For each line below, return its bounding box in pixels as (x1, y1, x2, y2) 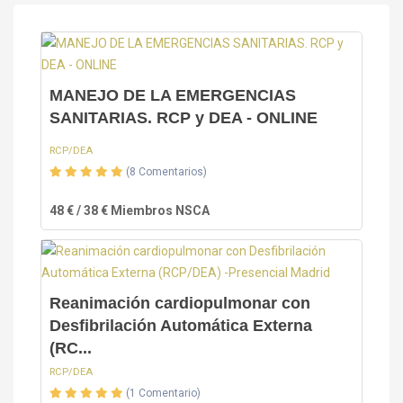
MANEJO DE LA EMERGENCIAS (49, 86, 296, 105)
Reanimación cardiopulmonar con (49, 294, 310, 313)
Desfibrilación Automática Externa (49, 317, 312, 336)
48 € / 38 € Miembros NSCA (49, 203, 210, 219)
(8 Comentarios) (126, 166, 207, 179)
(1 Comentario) (126, 387, 201, 400)
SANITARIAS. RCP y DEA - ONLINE (49, 109, 318, 128)
